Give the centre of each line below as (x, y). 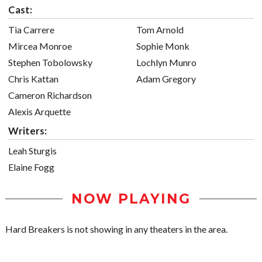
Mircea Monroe (40, 46)
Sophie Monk (163, 46)
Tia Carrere (31, 30)
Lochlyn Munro (166, 63)
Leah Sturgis (32, 151)
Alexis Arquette (39, 112)
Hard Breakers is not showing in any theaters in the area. (116, 229)
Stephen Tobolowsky (50, 63)
